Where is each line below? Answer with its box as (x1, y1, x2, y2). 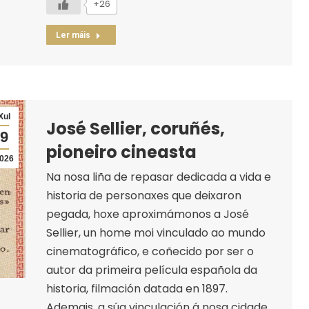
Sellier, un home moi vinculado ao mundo (46, 224, 266, 241)
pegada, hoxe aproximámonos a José (46, 206, 249, 222)
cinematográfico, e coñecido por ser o (46, 243, 254, 259)
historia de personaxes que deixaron (46, 187, 241, 203)
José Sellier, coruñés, (46, 117, 225, 140)
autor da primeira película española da (46, 261, 257, 278)
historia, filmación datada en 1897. (46, 280, 228, 297)
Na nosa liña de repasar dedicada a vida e (46, 168, 271, 185)
